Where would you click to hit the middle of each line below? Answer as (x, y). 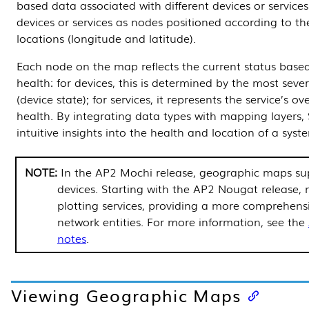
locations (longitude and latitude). (106, 38)
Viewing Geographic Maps (126, 295)
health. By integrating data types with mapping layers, (162, 116)
